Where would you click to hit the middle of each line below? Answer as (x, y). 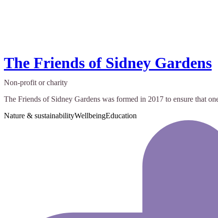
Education (121, 116)
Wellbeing (90, 116)
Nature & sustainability (39, 116)
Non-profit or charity (36, 83)
